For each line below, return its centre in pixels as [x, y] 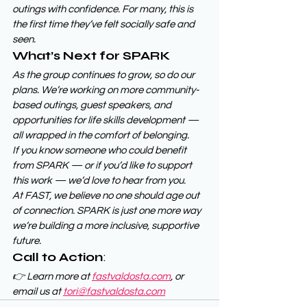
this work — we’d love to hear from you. [99, 181]
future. [27, 241]
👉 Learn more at [52, 277]
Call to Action [58, 257]
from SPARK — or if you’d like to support [103, 166]
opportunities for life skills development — [107, 121]
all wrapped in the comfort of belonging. [101, 136]
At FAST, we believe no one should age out [107, 196]
